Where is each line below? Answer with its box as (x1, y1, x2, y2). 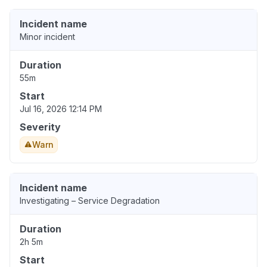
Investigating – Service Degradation (20, 195, 160, 206)
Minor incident (20, 32, 75, 42)
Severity (20, 121, 61, 133)
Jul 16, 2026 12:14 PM (20, 104, 102, 114)
